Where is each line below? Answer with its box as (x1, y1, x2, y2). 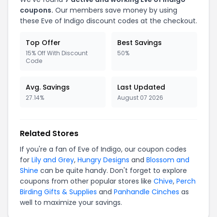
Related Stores (20, 128, 78, 139)
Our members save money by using (53, 5, 177, 15)
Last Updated (117, 82, 165, 92)
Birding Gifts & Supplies (20, 187, 97, 197)
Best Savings (117, 38, 162, 47)
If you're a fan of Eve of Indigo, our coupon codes (20, 144, 186, 154)
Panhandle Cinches (114, 187, 179, 197)
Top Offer (26, 38, 61, 47)
